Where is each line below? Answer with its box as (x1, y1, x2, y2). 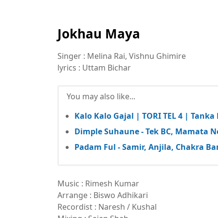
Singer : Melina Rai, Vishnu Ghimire (57, 50, 186, 61)
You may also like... (67, 91, 135, 102)
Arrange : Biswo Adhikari (57, 189, 148, 200)
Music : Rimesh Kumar (57, 178, 139, 189)
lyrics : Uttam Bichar (57, 62, 131, 73)
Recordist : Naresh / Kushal (57, 201, 157, 212)
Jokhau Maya (57, 24, 140, 42)
